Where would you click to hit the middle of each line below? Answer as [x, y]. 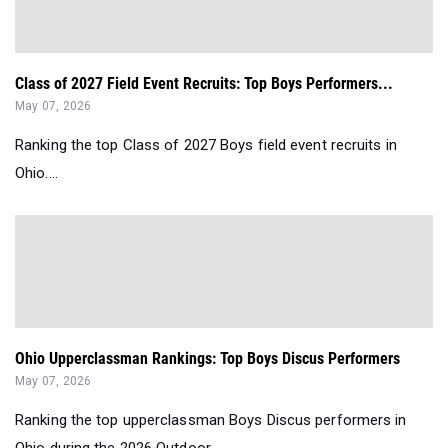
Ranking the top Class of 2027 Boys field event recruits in [206, 145]
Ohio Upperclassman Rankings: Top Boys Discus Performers [207, 359]
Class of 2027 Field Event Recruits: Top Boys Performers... [204, 84]
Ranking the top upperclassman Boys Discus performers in [211, 420]
